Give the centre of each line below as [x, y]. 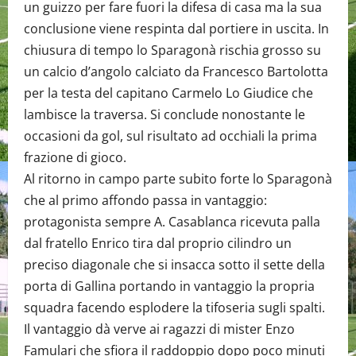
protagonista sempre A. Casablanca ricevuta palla [172, 222]
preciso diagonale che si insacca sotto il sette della [174, 265]
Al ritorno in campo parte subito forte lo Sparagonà [178, 179]
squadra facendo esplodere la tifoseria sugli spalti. [174, 308]
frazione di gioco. [75, 157]
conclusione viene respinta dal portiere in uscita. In [176, 29]
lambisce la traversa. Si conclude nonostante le [164, 114]
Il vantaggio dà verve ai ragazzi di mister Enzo [159, 329]
